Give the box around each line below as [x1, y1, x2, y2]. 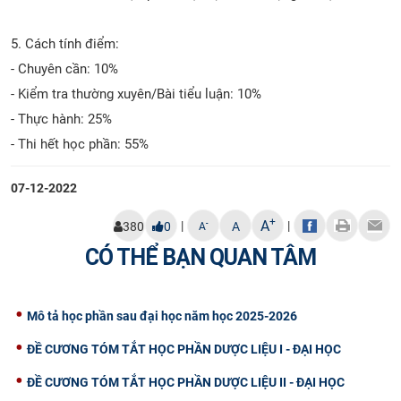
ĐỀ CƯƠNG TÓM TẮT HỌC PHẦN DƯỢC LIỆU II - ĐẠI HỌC [27, 374, 345, 389]
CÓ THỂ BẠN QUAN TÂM [85, 243, 316, 271]
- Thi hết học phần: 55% [11, 135, 149, 152]
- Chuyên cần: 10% [11, 60, 118, 77]
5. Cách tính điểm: [11, 35, 123, 52]
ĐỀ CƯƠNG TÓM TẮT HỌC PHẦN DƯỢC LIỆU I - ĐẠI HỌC [27, 341, 341, 356]
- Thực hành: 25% [11, 110, 112, 127]
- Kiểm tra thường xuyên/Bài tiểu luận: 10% [11, 85, 261, 102]
